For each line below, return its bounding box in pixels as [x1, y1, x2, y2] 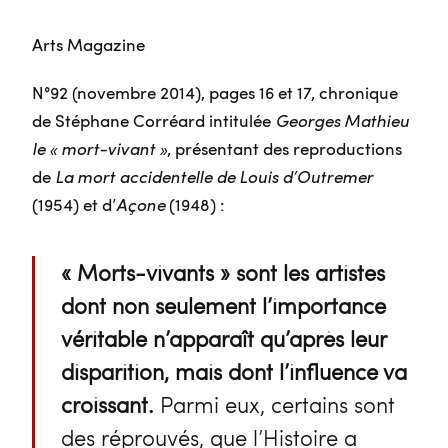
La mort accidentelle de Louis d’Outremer [55, 163, 373, 188]
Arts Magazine [32, 32, 145, 57]
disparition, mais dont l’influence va [60, 356, 407, 387]
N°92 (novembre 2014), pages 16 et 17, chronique [32, 79, 398, 104]
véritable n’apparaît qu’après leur [60, 323, 386, 354]
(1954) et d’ [32, 191, 116, 216]
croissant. [60, 389, 154, 420]
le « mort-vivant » [32, 135, 167, 160]
